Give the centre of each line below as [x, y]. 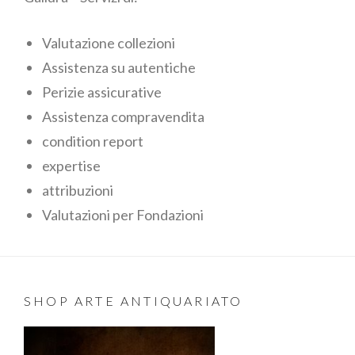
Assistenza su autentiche [118, 68]
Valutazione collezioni [108, 43]
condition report [92, 141]
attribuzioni [77, 191]
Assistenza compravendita [123, 117]
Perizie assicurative [101, 92]
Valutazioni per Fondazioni [122, 215]
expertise [71, 166]
